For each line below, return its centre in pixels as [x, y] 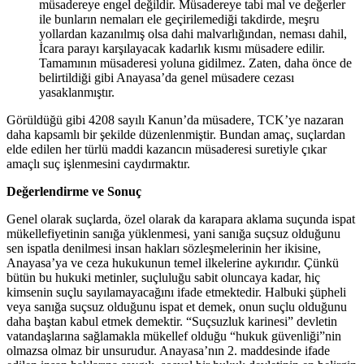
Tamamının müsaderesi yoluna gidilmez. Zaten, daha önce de [195, 63]
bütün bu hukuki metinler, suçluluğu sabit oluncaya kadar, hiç [163, 278]
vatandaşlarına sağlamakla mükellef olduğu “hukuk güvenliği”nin [174, 336]
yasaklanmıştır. [78, 93]
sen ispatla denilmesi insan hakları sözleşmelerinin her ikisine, [164, 249]
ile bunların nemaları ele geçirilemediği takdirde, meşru [179, 19]
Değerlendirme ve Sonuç [74, 192]
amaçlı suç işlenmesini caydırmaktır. [100, 164]
